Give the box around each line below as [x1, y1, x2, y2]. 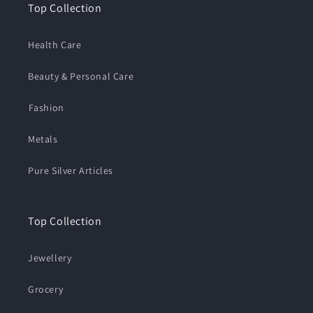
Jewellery [28, 251, 72, 264]
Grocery [28, 282, 64, 296]
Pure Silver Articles [28, 163, 113, 177]
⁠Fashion [28, 101, 64, 114]
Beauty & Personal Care [28, 69, 134, 82]
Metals [28, 132, 58, 145]
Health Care [28, 38, 82, 51]
